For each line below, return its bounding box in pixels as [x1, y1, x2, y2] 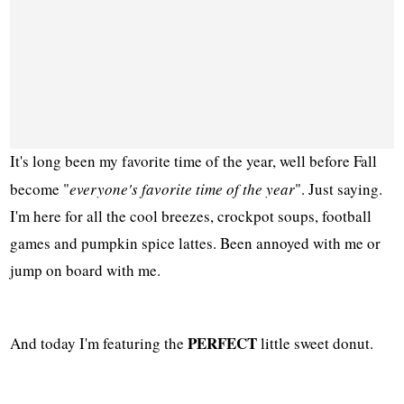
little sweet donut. [257, 333, 374, 354]
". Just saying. [295, 179, 383, 200]
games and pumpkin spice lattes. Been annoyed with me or [10, 233, 381, 254]
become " [10, 179, 70, 200]
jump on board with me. [10, 260, 161, 281]
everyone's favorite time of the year [69, 179, 296, 200]
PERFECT [188, 332, 258, 355]
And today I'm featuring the [10, 333, 188, 354]
